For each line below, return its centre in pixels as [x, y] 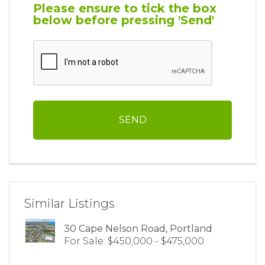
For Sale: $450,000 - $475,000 [134, 241]
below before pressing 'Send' [124, 20]
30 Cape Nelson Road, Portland [138, 229]
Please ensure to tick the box [125, 8]
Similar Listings [70, 203]
